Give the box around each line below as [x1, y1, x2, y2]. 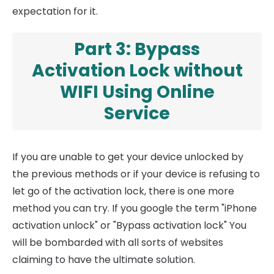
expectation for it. [12, 4, 98, 19]
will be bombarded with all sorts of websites [12, 235, 223, 250]
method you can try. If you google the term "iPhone [12, 201, 257, 216]
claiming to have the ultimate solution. [12, 253, 195, 267]
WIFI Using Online [59, 80, 215, 105]
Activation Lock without [31, 59, 243, 83]
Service [104, 102, 170, 126]
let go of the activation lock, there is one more [12, 184, 234, 199]
